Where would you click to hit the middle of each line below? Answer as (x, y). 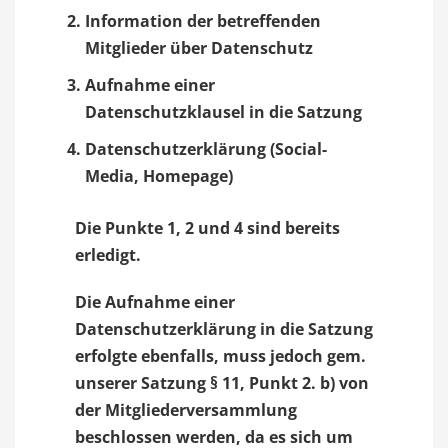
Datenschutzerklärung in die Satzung (224, 329)
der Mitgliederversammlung (186, 410)
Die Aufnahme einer (155, 302)
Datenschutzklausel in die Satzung (223, 112)
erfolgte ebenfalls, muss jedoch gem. (220, 356)
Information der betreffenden (203, 21)
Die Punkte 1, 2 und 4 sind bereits (207, 228)
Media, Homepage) (159, 176)
